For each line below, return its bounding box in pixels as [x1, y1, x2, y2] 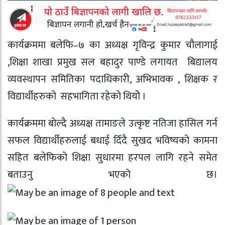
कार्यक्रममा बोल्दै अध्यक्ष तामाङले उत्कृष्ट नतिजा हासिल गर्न [8, 115, 217, 133]
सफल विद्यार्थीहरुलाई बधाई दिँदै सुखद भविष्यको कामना [8, 132, 217, 150]
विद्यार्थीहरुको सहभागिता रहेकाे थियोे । [8, 87, 146, 105]
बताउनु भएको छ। [8, 166, 217, 184]
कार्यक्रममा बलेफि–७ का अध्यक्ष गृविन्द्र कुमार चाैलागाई [8, 36, 217, 54]
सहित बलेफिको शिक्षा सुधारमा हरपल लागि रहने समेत [8, 149, 217, 167]
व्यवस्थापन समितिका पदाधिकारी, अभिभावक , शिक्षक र [8, 70, 217, 88]
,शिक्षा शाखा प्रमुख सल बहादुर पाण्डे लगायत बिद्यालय [8, 53, 217, 71]
